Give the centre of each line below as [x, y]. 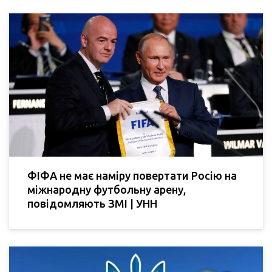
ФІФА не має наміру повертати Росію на [132, 175]
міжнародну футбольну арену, [107, 189]
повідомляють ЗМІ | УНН [92, 203]
